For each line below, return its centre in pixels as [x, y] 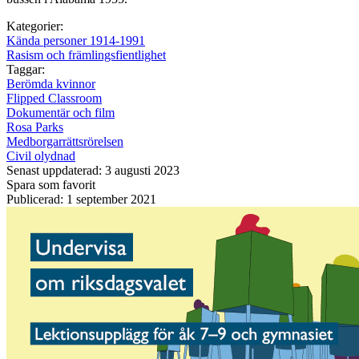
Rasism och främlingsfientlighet [86, 54]
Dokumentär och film [61, 112]
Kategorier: [35, 26]
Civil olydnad [41, 155]
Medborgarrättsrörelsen [65, 141]
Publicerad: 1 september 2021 [81, 199]
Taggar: [26, 69]
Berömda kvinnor [51, 83]
